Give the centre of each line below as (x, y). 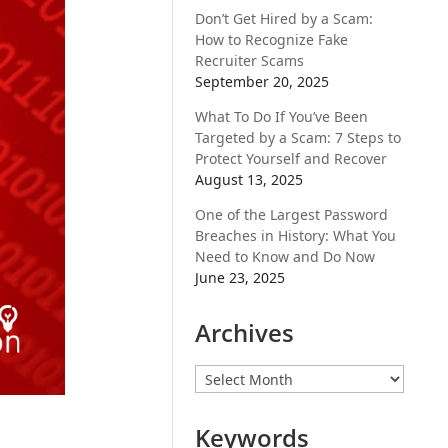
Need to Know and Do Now (287, 256)
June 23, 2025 (240, 277)
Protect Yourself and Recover (291, 158)
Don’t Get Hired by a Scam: (284, 18)
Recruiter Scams (250, 60)
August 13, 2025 (249, 179)
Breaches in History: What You (296, 235)
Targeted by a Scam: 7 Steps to (298, 137)
